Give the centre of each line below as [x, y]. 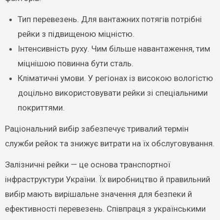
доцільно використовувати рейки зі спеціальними [112, 93]
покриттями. [41, 107]
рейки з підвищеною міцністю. [76, 34]
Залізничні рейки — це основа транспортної [87, 164]
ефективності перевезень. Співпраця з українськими [105, 208]
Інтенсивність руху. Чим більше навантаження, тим [114, 48]
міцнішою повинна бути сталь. [75, 63]
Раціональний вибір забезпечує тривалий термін [96, 128]
